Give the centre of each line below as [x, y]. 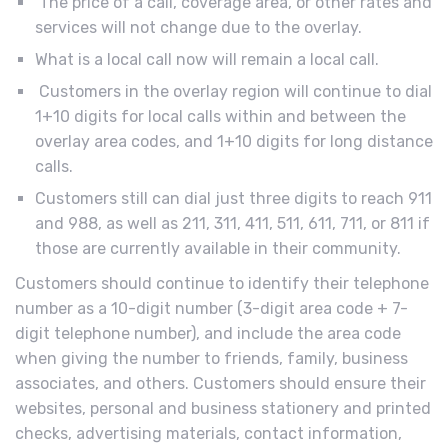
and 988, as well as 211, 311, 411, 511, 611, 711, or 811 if [232, 224]
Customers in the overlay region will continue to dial [233, 92]
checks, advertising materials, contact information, [208, 434]
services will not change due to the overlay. [198, 28]
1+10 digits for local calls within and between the [220, 117]
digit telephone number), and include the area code [208, 334]
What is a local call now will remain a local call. [207, 60]
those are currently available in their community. [218, 249]
